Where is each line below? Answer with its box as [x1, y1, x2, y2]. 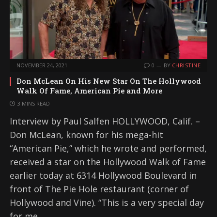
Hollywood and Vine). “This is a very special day [10, 197, 204, 209]
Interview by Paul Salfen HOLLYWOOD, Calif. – [10, 115, 200, 127]
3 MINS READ [17, 100, 50, 108]
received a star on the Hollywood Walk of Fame [10, 156, 206, 168]
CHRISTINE [172, 62, 201, 69]
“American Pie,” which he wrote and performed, [10, 142, 207, 155]
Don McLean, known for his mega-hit [10, 129, 163, 141]
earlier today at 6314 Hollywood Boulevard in [10, 170, 197, 182]
